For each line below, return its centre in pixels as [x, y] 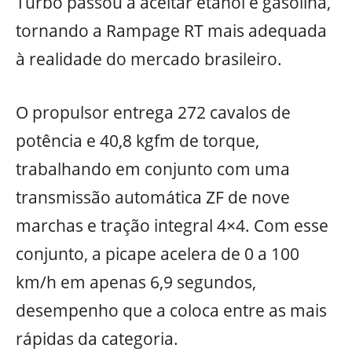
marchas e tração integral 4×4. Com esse [172, 225]
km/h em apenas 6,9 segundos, [136, 282]
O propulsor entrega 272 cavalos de [153, 112]
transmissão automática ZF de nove [153, 197]
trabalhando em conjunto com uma [153, 169]
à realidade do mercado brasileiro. [149, 59]
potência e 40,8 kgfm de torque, [137, 140]
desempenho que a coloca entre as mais [171, 310]
